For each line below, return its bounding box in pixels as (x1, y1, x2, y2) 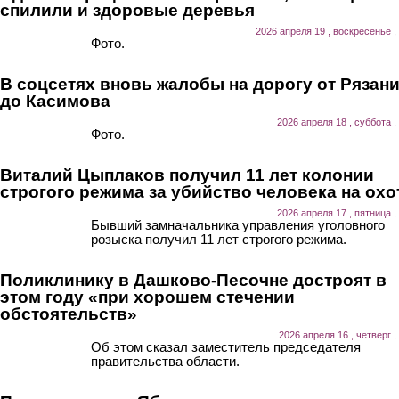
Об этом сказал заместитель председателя (91, 338, 361, 354)
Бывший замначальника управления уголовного (91, 216, 385, 232)
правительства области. (91, 353, 240, 369)
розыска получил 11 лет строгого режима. (91, 231, 346, 247)
